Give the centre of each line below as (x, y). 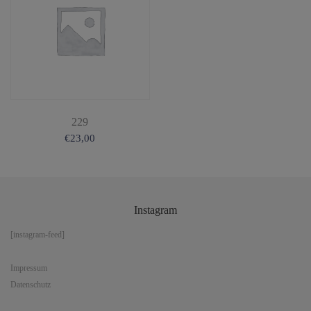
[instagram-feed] (37, 234)
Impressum (29, 268)
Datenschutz (31, 284)
